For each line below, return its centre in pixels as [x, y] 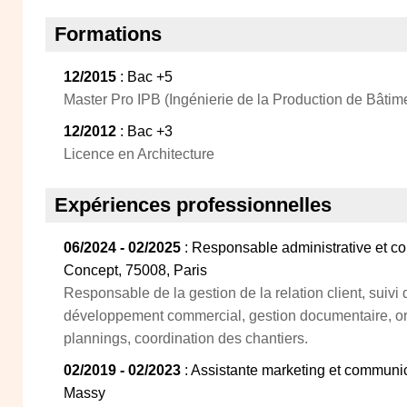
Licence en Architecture [139, 154]
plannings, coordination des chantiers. [186, 338]
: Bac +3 [144, 131]
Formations [108, 34]
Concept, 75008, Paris [135, 270]
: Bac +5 [144, 77]
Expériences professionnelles [193, 205]
